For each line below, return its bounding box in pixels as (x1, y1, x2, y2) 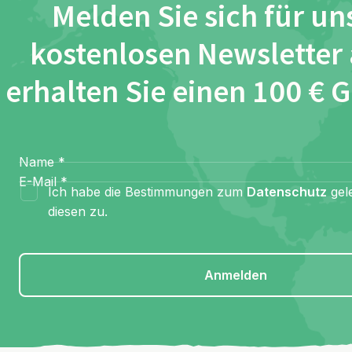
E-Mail (19, 174, 57, 190)
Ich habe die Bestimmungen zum (48, 184, 247, 200)
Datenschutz (247, 184, 327, 200)
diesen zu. (48, 203, 108, 220)
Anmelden (204, 267, 267, 284)
